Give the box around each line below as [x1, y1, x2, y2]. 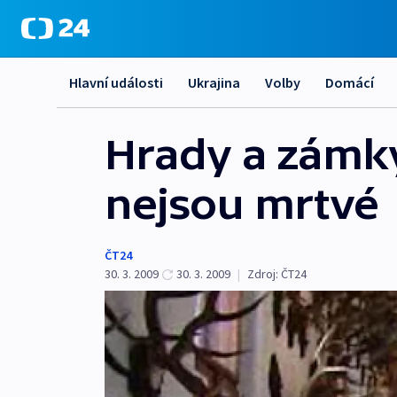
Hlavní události [69, 74, 163, 91]
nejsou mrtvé [105, 180, 378, 228]
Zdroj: [247, 266, 278, 282]
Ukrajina [188, 74, 240, 91]
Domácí [325, 74, 374, 91]
